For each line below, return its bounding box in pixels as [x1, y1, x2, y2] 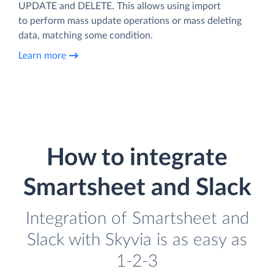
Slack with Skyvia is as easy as [27, 231, 247, 249]
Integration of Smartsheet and [25, 209, 249, 228]
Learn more [18, 51, 66, 61]
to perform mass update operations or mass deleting [18, 15, 242, 26]
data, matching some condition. [18, 30, 153, 40]
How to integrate [46, 146, 228, 170]
